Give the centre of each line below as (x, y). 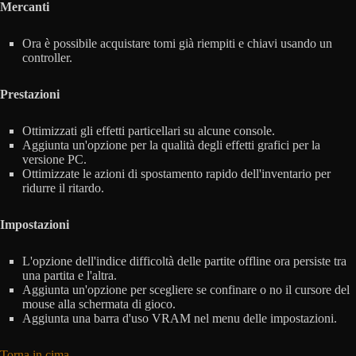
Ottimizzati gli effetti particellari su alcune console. (149, 131)
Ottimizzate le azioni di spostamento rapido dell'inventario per (176, 174)
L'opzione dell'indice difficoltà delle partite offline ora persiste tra (184, 261)
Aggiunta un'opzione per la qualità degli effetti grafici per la (171, 145)
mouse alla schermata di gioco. (99, 304)
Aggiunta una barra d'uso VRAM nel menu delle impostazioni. (180, 319)
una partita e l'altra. (70, 276)
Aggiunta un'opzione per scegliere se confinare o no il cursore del (186, 290)
